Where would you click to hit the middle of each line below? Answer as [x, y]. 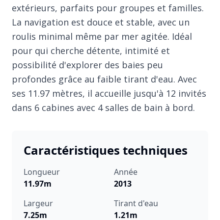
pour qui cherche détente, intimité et [91, 50]
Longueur [42, 172]
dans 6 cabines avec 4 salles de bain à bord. [103, 107]
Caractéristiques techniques [106, 150]
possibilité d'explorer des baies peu [87, 65]
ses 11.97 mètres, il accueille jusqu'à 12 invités [109, 93]
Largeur [38, 203]
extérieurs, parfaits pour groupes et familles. [108, 8]
